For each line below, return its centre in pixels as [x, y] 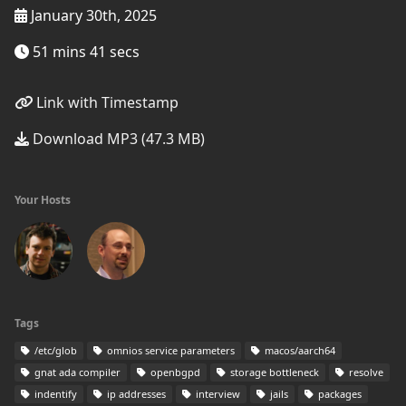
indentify [54, 394]
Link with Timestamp [106, 102]
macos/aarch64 [299, 350]
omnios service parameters [169, 350]
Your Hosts [43, 200]
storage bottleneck [273, 372]
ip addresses [135, 394]
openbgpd [174, 372]
